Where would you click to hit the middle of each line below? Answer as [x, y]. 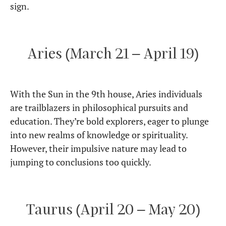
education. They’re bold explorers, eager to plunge [109, 121]
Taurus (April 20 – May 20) [113, 209]
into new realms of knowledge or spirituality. [99, 135]
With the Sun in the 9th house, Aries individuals [106, 94]
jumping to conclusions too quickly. [81, 162]
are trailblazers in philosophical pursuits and [99, 108]
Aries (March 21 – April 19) [113, 53]
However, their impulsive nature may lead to [98, 149]
